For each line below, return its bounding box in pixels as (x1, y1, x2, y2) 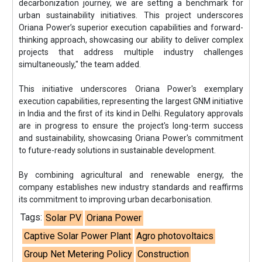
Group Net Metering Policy (24, 249, 133, 260)
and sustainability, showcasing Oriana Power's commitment (19, 133, 243, 143)
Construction (137, 249, 189, 260)
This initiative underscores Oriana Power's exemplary (19, 84, 243, 94)
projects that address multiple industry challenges (19, 47, 243, 57)
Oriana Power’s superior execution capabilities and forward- (19, 23, 243, 32)
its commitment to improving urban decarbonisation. (19, 195, 213, 204)
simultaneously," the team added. (19, 60, 142, 69)
